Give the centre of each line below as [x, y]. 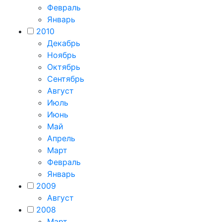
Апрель [61, 138]
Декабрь [64, 43]
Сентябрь [66, 79]
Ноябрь [62, 55]
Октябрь [64, 67]
